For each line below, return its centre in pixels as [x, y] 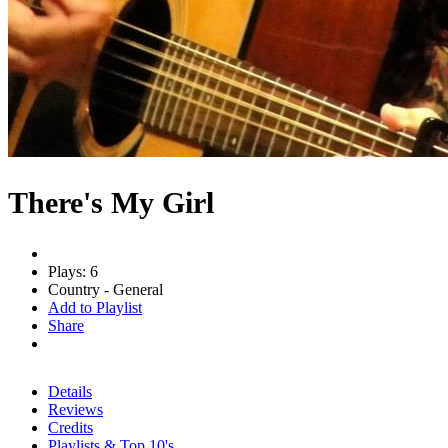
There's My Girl [111, 202]
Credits [70, 427]
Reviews [75, 409]
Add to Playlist [95, 307]
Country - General [105, 289]
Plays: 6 [73, 271]
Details [70, 391]
